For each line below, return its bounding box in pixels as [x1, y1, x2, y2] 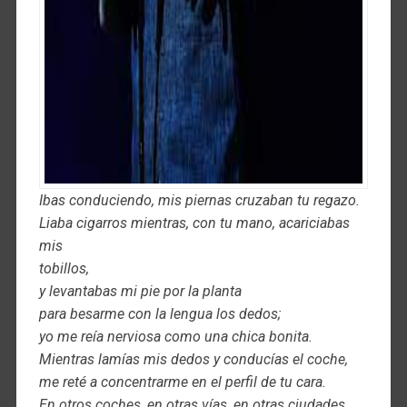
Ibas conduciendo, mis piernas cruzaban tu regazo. [38, 192, 360, 209]
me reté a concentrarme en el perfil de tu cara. [38, 373, 326, 391]
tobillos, [38, 260, 89, 277]
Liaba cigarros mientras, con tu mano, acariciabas [38, 214, 350, 232]
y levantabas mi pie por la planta [38, 283, 242, 300]
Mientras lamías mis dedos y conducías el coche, [38, 351, 348, 368]
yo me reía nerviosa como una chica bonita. [38, 328, 313, 345]
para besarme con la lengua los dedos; [38, 305, 281, 323]
